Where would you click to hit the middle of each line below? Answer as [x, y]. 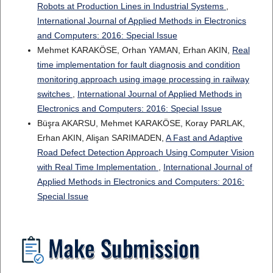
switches [55, 94]
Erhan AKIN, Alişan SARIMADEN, [101, 138]
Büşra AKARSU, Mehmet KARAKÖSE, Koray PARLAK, [141, 123]
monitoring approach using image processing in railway [143, 80]
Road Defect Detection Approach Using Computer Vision [145, 153]
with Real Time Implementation [97, 167]
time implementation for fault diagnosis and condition [138, 65]
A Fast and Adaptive [204, 138]
